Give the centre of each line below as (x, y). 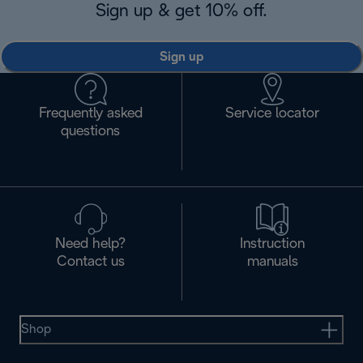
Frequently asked (90, 114)
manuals (272, 263)
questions (91, 132)
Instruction (273, 245)
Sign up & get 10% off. (181, 12)
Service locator (273, 114)
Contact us (90, 263)
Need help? (91, 245)
